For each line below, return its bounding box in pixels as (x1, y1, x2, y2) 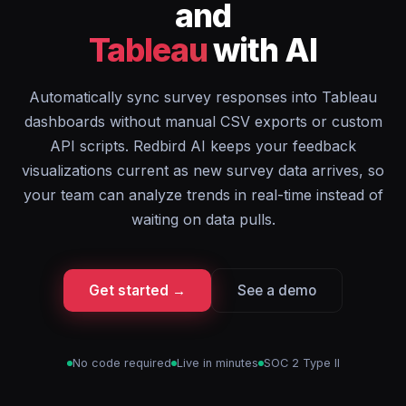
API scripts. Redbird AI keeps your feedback (50, 137, 356, 155)
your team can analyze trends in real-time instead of (23, 186, 383, 204)
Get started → (89, 282, 186, 299)
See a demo (237, 282, 316, 299)
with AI (207, 31, 318, 69)
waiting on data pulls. (130, 210, 275, 228)
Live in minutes (176, 356, 258, 370)
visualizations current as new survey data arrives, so (22, 161, 384, 179)
